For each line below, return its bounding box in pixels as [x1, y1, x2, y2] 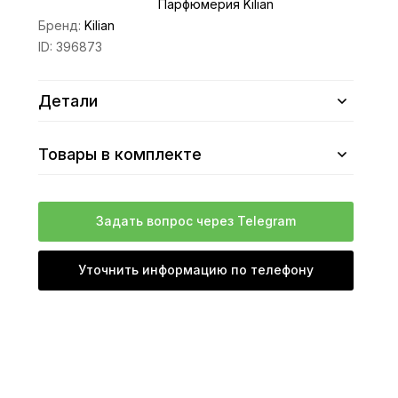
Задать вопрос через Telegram [96, 213, 297, 228]
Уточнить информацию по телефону [78, 262, 314, 277]
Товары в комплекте [38, 145, 203, 163]
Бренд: [38, 18, 85, 33]
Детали [38, 92, 99, 110]
